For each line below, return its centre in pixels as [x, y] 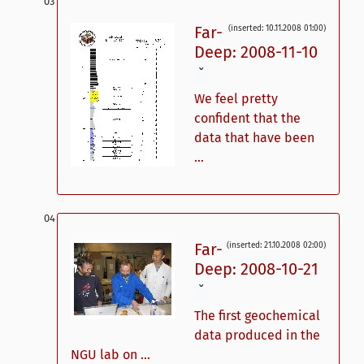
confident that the [247, 119]
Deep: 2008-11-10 [256, 52]
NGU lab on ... [110, 354]
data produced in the [257, 335]
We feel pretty [236, 99]
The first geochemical [257, 315]
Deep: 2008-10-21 [256, 269]
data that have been [254, 138]
